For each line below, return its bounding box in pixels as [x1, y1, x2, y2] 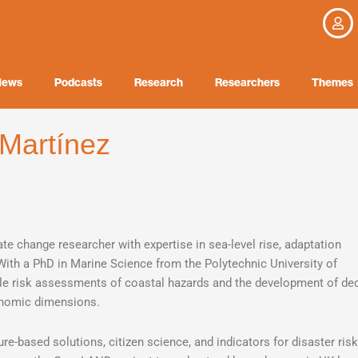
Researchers [215, 74, 280, 89]
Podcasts [54, 74, 102, 89]
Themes [312, 74, 353, 89]
